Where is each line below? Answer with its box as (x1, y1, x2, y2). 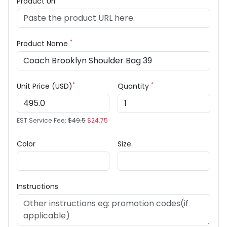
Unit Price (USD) (17, 81, 72, 92)
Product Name (17, 39, 70, 49)
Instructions (17, 181, 58, 192)
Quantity (118, 81, 151, 92)
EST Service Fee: (17, 116, 68, 125)
